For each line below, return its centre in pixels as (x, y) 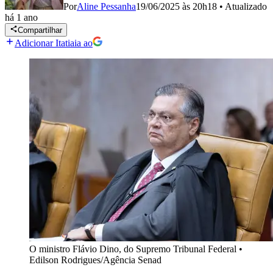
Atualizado (246, 6)
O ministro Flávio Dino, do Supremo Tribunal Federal (133, 249)
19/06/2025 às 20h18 (176, 6)
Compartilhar (40, 30)
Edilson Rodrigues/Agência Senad (95, 260)
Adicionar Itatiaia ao (54, 43)
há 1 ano (21, 17)
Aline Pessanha (106, 6)
